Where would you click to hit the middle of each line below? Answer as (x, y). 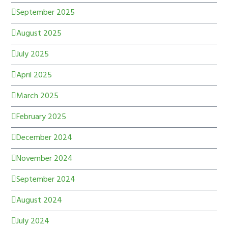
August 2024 (39, 201)
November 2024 (45, 159)
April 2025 (34, 76)
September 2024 (46, 180)
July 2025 (33, 55)
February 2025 (41, 117)
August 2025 (39, 34)
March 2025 (38, 96)
